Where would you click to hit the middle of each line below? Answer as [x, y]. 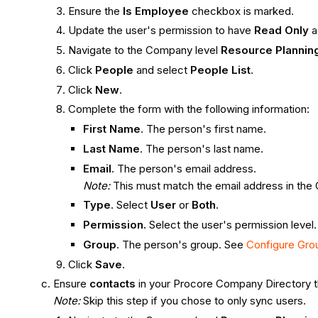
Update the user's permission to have [161, 31]
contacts [113, 284]
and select [162, 70]
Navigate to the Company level [145, 50]
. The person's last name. [202, 148]
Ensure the [96, 11]
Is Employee [156, 11]
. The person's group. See [182, 244]
